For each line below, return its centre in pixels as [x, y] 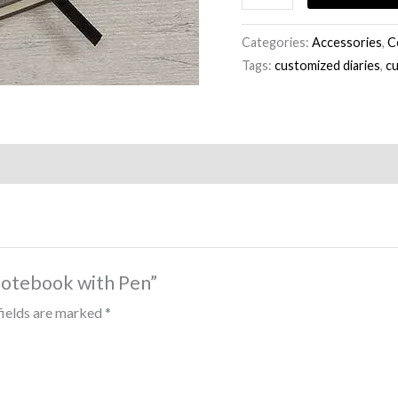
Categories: [277, 42]
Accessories [347, 42]
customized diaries [327, 65]
